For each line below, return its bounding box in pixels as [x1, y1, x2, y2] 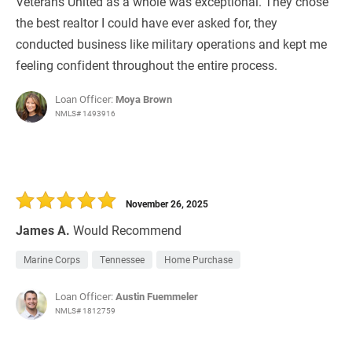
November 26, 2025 [126, 197, 208, 211]
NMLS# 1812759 [55, 305, 115, 317]
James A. [16, 222, 70, 239]
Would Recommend [73, 222, 181, 239]
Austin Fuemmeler [115, 289, 198, 304]
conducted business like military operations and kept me [16, 35, 327, 53]
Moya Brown [115, 92, 172, 107]
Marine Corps [24, 253, 80, 266]
